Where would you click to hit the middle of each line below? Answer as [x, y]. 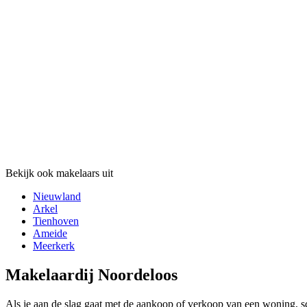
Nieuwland [57, 197]
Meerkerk [54, 246]
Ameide [50, 234]
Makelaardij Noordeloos [91, 275]
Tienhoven [56, 221]
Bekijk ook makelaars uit [59, 173]
